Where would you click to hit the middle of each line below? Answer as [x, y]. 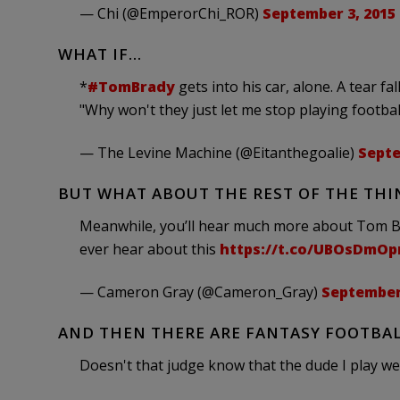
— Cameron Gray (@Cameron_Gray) [200, 292]
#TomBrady [131, 87]
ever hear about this [149, 249]
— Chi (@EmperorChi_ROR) [171, 13]
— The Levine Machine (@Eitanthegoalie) [218, 153]
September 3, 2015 [329, 13]
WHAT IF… [100, 54]
